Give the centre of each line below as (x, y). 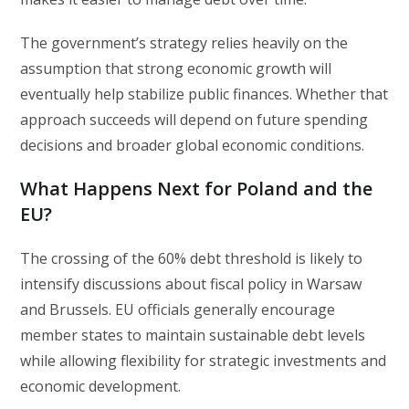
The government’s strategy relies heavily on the (184, 43)
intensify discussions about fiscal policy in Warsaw (191, 284)
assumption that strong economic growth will (176, 69)
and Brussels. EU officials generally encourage (178, 310)
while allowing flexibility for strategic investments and (204, 361)
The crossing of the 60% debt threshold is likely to (192, 259)
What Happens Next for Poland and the (197, 189)
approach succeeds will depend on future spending (194, 120)
